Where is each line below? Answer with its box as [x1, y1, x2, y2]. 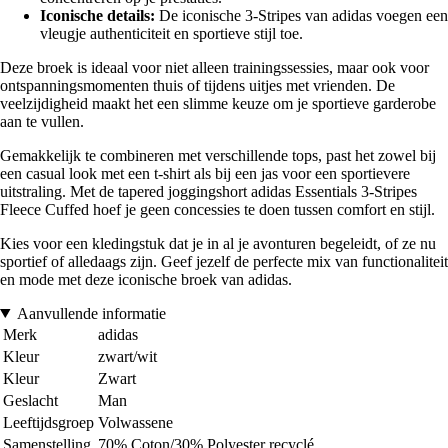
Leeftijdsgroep [3, 413, 94, 431]
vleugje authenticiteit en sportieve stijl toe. [40, 24, 303, 42]
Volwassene [98, 413, 173, 431]
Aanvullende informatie [16, 304, 166, 322]
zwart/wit [98, 347, 157, 365]
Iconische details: [40, 6, 155, 24]
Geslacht [3, 391, 58, 409]
